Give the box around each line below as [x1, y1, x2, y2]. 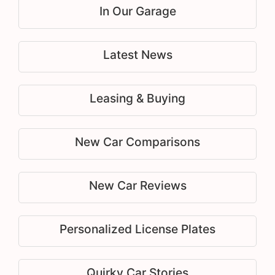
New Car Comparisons [75, 134, 200, 150]
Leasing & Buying [90, 91, 185, 106]
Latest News [103, 47, 172, 63]
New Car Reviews [88, 178, 187, 193]
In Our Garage [99, 4, 176, 19]
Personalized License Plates [60, 222, 215, 237]
